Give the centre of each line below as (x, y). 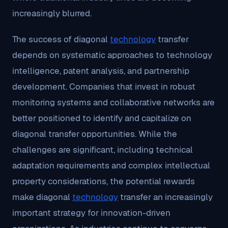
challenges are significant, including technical (103, 150)
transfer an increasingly (165, 197)
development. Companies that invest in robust (104, 87)
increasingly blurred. (52, 13)
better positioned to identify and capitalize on (102, 118)
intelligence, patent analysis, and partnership (101, 71)
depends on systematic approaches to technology (112, 55)
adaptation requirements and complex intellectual (111, 165)
